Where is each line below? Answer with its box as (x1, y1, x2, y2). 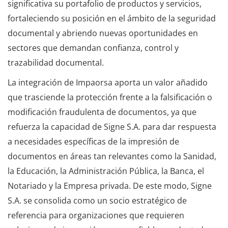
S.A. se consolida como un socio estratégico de (8, 195, 187, 207)
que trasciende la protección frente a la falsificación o (8, 92, 212, 103)
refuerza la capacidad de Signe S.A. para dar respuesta (8, 121, 216, 133)
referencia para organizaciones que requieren (8, 210, 184, 221)
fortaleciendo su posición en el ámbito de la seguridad (8, 13, 216, 24)
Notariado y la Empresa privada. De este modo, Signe (8, 180, 212, 192)
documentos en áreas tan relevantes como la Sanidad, (8, 151, 216, 162)
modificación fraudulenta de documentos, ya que (8, 106, 196, 118)
